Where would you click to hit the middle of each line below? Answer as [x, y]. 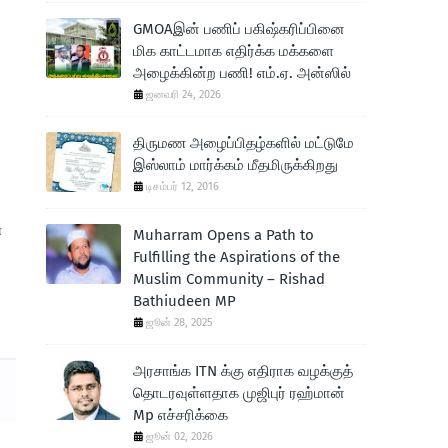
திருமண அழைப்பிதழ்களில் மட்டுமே [243, 143]
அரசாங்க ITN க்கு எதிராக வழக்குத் [243, 371]
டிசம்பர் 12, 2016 [182, 186]
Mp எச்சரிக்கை [180, 415]
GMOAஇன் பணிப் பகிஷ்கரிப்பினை [239, 29]
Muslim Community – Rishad [229, 279]
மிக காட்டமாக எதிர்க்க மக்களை [233, 51]
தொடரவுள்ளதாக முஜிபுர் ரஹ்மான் [239, 393]
